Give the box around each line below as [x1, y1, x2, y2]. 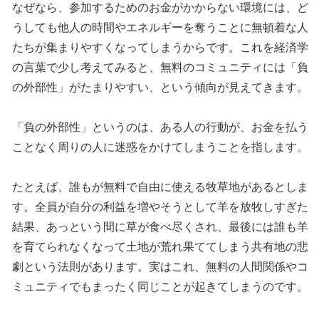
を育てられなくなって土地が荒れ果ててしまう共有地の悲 [12, 241, 309, 253]
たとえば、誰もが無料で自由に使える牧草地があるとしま [12, 181, 309, 194]
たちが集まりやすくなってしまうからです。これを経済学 [12, 41, 309, 54]
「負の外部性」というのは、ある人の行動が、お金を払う [12, 121, 309, 134]
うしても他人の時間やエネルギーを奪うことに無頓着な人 [12, 21, 309, 34]
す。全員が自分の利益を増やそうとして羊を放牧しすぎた [12, 201, 309, 214]
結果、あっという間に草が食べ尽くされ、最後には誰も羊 [12, 221, 309, 234]
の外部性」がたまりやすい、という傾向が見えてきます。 [12, 81, 309, 94]
